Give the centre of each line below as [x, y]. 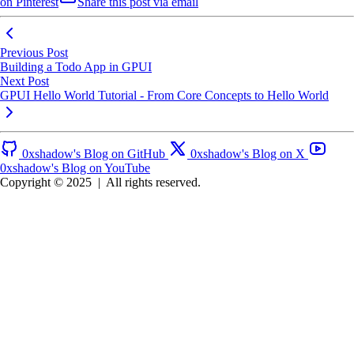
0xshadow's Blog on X [248, 154]
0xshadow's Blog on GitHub [94, 154]
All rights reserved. [153, 183]
